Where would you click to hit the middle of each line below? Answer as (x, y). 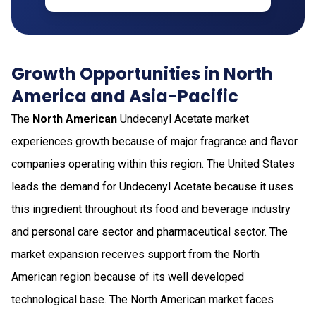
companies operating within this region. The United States (153, 164)
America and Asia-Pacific (125, 96)
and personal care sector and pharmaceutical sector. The (150, 231)
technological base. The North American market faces (142, 299)
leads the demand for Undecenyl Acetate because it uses (152, 186)
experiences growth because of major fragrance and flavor (154, 141)
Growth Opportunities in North (142, 73)
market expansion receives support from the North (135, 254)
